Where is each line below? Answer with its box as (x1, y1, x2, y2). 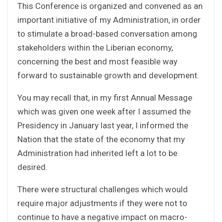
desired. (17, 162, 48, 172)
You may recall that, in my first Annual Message (17, 92, 192, 103)
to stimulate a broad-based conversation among (17, 28, 197, 39)
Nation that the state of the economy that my (17, 134, 185, 144)
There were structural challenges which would (17, 184, 188, 194)
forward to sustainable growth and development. (17, 70, 199, 80)
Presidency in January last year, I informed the (17, 120, 188, 130)
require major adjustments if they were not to (17, 198, 187, 208)
